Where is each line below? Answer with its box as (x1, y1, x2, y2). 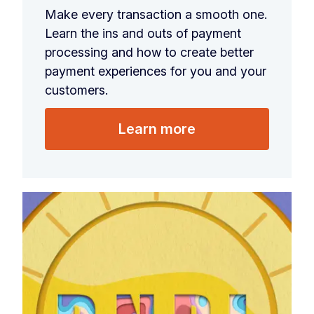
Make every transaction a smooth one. (45, 7, 267, 22)
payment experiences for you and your (45, 64, 266, 79)
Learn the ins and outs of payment (45, 26, 241, 41)
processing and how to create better (45, 45, 254, 60)
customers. (45, 83, 108, 98)
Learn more (118, 121, 196, 138)
